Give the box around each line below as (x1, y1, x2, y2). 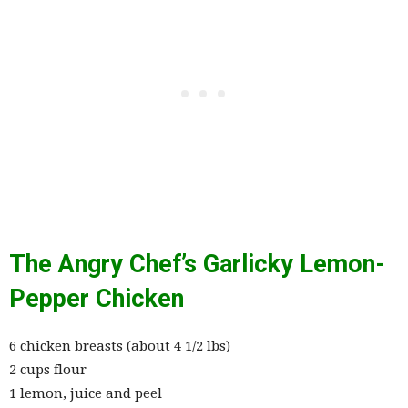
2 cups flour (9, 362, 87, 379)
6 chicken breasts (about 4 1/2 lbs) (9, 338, 230, 355)
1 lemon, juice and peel (9, 385, 162, 403)
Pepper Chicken (9, 284, 184, 314)
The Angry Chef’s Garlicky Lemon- (9, 250, 385, 280)
